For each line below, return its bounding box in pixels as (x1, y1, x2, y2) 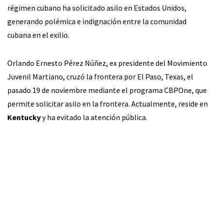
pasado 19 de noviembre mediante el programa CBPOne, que (7, 85, 207, 95)
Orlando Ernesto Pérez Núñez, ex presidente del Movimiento (7, 58, 207, 68)
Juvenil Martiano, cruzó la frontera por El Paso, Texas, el (7, 72, 193, 81)
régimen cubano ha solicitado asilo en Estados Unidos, (7, 3, 186, 13)
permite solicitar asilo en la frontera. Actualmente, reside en (7, 99, 208, 108)
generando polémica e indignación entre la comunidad (7, 16, 186, 26)
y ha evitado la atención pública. (41, 112, 147, 122)
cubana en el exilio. (7, 30, 69, 40)
